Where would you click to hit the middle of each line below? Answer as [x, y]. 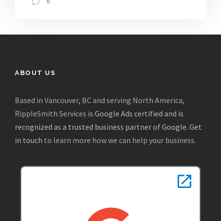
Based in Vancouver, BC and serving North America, [100, 100]
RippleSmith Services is [55, 113]
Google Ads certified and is [139, 113]
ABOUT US [35, 73]
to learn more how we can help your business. [119, 140]
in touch [29, 140]
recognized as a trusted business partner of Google [101, 127]
